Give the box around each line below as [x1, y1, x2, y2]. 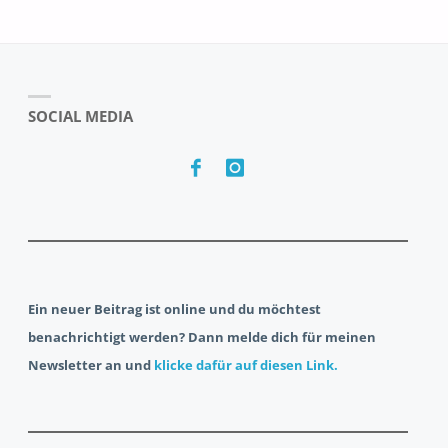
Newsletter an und [28, 355, 155, 374]
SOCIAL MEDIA [28, 105, 134, 126]
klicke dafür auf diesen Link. [154, 355, 339, 374]
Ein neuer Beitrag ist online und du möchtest [28, 299, 322, 318]
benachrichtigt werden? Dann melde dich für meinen [28, 327, 377, 346]
